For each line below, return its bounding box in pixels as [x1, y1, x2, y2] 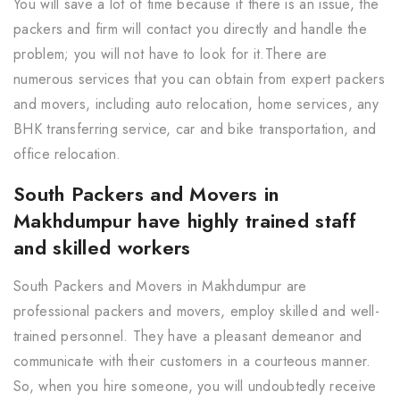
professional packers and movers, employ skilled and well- [13, 301, 380, 322]
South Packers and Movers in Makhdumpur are [13, 276, 307, 297]
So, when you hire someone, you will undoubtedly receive [13, 376, 377, 397]
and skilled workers [13, 233, 191, 262]
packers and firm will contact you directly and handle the [13, 19, 368, 40]
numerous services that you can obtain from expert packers [13, 69, 386, 90]
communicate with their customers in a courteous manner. [13, 351, 371, 372]
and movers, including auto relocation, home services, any [13, 94, 379, 115]
